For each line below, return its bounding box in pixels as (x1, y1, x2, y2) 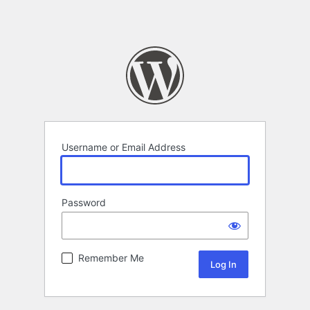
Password (62, 197, 106, 209)
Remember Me (78, 252, 144, 264)
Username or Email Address (62, 141, 185, 154)
